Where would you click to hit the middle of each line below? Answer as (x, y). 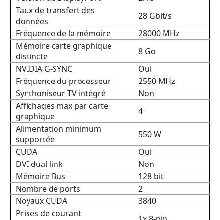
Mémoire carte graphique (64, 46)
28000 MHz (159, 33)
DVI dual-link (39, 164)
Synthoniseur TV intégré (61, 93)
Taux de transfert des (55, 10)
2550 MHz (157, 81)
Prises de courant (48, 213)
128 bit (151, 176)
